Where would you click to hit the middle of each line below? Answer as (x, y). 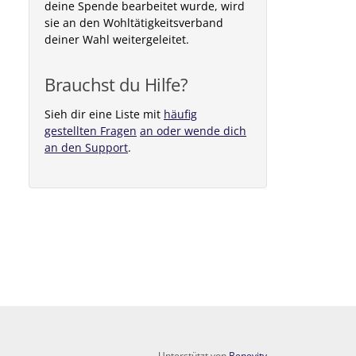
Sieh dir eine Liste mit (104, 114)
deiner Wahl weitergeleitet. (116, 39)
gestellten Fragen (90, 131)
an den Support (86, 147)
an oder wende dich (193, 131)
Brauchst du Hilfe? (116, 85)
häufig (180, 114)
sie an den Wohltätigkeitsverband (133, 23)
